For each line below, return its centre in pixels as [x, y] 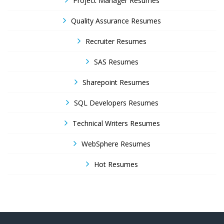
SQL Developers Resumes [116, 103]
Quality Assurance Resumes [116, 21]
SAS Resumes [116, 62]
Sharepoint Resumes [116, 82]
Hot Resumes [116, 164]
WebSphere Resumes [116, 144]
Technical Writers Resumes [116, 123]
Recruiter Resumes [116, 41]
